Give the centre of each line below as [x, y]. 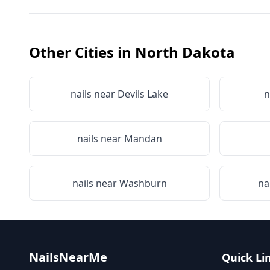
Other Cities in [82, 52]
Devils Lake [143, 94]
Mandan [143, 139]
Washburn [143, 183]
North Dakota [185, 52]
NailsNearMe [68, 257]
